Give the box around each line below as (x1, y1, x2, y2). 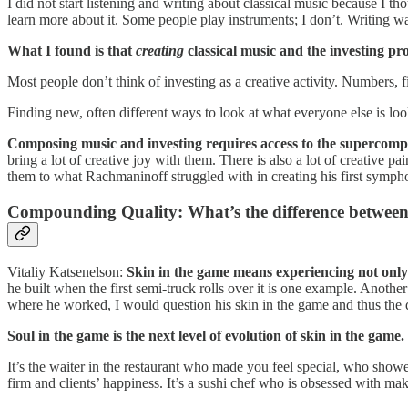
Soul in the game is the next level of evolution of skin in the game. (7, 327, 404, 343)
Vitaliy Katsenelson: (7, 263, 127, 280)
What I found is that (7, 43, 136, 59)
